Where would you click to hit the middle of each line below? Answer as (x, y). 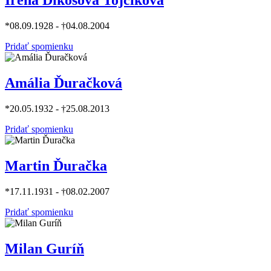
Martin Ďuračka (56, 166)
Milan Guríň (44, 248)
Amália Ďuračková (64, 83)
